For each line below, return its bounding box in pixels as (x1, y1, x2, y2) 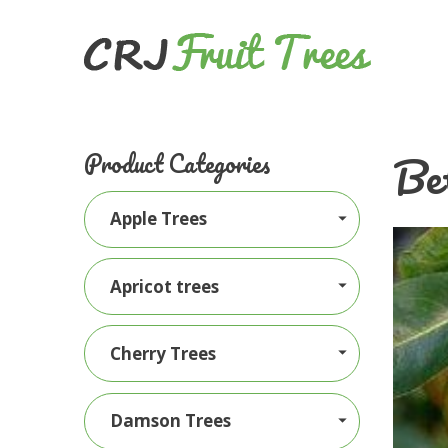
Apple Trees (110, 207, 208, 231)
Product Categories (84, 143, 270, 183)
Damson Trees (110, 408, 232, 432)
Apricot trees (110, 274, 220, 298)
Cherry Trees (110, 341, 217, 365)
